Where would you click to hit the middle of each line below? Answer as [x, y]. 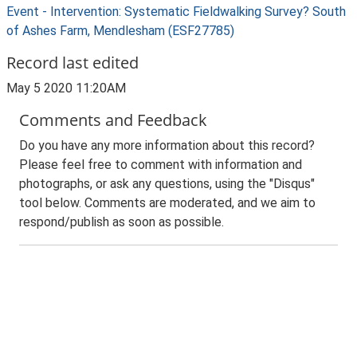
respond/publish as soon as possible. [122, 222]
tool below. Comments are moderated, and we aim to [167, 203]
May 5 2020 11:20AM [66, 88]
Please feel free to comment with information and [161, 165]
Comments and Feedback [113, 120]
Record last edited [73, 63]
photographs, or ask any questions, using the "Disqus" [167, 184]
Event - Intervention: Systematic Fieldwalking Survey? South [176, 12]
